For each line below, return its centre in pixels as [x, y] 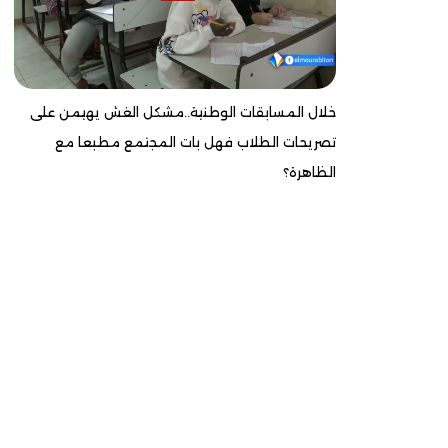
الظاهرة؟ [309, 172]
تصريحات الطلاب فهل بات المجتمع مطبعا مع [195, 142]
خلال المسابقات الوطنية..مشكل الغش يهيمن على [183, 112]
